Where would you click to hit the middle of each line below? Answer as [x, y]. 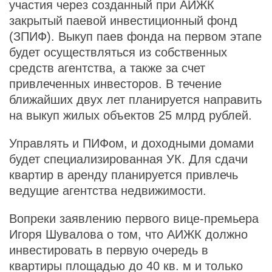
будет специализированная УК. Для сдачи [128, 159]
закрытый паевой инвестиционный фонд [123, 21]
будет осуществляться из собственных [118, 52]
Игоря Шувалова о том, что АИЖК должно [128, 234]
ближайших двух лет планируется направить [135, 100]
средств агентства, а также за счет [107, 68]
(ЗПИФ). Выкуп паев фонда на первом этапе [135, 36]
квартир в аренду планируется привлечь [124, 175]
